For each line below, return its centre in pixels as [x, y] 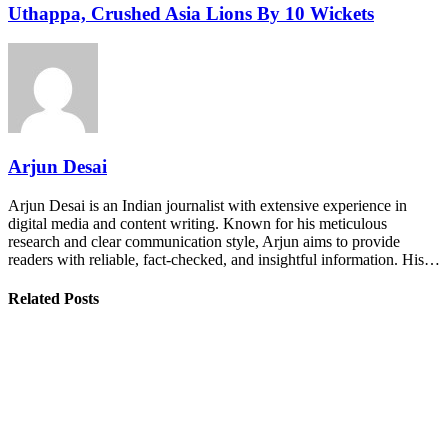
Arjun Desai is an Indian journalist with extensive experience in [207, 205]
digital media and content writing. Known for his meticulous [197, 223]
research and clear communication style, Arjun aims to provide [204, 241]
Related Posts [53, 299]
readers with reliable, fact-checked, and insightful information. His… [224, 259]
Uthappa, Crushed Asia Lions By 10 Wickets [191, 13]
